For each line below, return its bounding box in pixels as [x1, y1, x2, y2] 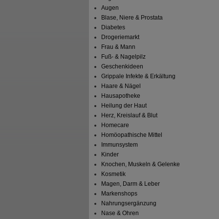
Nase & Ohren [101, 209, 139, 217]
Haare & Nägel [101, 82, 141, 89]
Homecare [101, 121, 130, 129]
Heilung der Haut [101, 102, 147, 109]
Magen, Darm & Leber [101, 180, 160, 187]
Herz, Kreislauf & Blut [101, 111, 158, 119]
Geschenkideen [101, 63, 144, 70]
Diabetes [101, 23, 126, 31]
